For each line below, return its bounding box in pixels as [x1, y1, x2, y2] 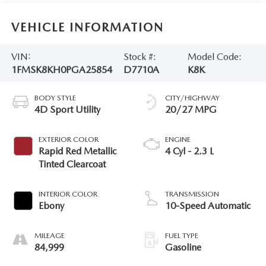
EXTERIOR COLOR [38, 135, 99, 144]
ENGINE [165, 135, 191, 144]
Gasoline [165, 242, 201, 254]
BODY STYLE [34, 93, 76, 103]
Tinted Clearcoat [38, 159, 106, 170]
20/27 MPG [165, 104, 217, 116]
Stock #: [123, 50, 156, 62]
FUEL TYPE [165, 231, 198, 240]
